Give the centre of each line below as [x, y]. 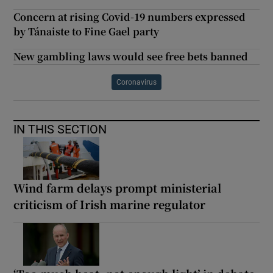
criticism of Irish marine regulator [110, 204]
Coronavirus [136, 83]
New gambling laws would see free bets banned [131, 57]
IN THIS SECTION [60, 129]
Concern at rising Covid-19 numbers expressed [130, 17]
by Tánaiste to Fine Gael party [87, 32]
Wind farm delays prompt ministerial [118, 188]
